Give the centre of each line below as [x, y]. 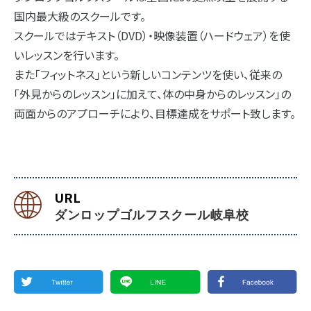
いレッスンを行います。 [67, 55]
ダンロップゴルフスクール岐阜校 [152, 216]
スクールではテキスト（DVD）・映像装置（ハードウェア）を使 [152, 35]
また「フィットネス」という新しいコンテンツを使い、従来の [148, 74]
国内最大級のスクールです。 [80, 16]
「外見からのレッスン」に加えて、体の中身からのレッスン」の [152, 94]
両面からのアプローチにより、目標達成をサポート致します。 [155, 113]
